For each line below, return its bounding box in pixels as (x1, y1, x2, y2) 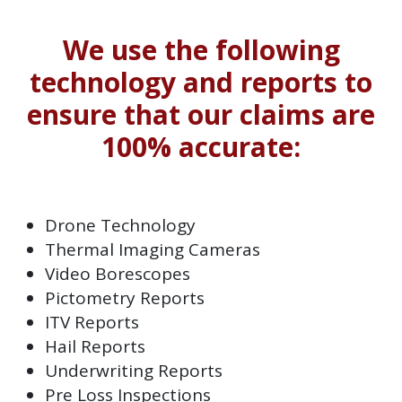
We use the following (62, 31, 340, 68)
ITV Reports (45, 310, 139, 334)
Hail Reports (45, 334, 145, 358)
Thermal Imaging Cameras (45, 237, 260, 261)
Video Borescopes (45, 261, 190, 285)
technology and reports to (30, 63, 372, 100)
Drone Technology (45, 213, 196, 237)
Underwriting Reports (45, 358, 223, 382)
